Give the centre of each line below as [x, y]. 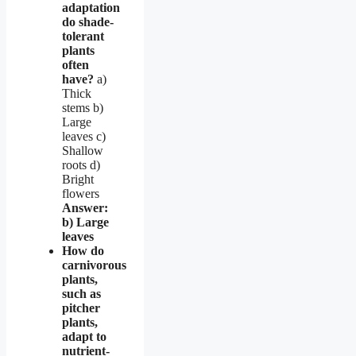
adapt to [84, 336]
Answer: [85, 207]
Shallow [83, 150]
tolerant [83, 36]
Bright [78, 179]
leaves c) [84, 136]
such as [81, 293]
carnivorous [94, 265]
